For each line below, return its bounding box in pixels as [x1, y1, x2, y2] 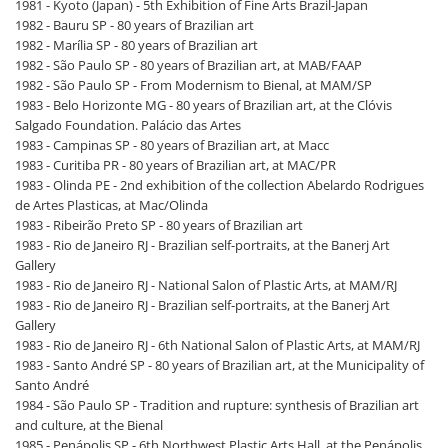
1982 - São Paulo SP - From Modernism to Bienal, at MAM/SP [15, 76, 372, 95]
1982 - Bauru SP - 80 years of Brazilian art [15, 16, 254, 35]
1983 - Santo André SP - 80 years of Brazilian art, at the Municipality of [15, 356, 424, 375]
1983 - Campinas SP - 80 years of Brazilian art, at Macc [15, 136, 329, 155]
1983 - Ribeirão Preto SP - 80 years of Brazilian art [15, 216, 303, 235]
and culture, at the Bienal [15, 416, 163, 435]
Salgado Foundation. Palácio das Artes [15, 116, 241, 135]
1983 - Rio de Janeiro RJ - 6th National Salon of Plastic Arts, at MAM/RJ [15, 336, 420, 355]
